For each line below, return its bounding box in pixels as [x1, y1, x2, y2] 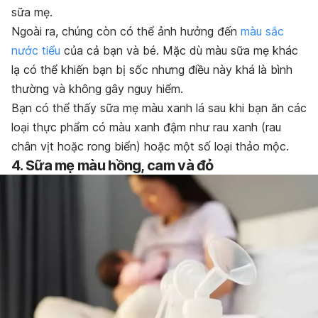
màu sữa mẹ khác [206, 43, 298, 57]
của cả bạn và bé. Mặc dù [60, 43, 206, 57]
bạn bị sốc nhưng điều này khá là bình [89, 62, 292, 77]
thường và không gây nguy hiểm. [11, 81, 183, 96]
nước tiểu [11, 43, 60, 57]
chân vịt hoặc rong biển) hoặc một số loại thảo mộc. [11, 138, 289, 153]
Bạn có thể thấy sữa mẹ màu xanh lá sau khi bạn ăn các [11, 100, 307, 115]
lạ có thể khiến [11, 62, 89, 77]
